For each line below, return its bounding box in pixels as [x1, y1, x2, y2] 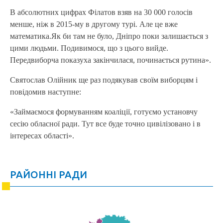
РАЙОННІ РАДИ [10, 169, 87, 181]
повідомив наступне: [10, 88, 81, 97]
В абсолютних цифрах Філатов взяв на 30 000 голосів [10, 8, 193, 17]
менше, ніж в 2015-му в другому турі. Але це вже [10, 20, 178, 29]
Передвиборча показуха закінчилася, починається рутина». [10, 56, 211, 65]
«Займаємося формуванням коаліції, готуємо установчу [10, 108, 198, 116]
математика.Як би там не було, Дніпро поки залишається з [10, 32, 208, 41]
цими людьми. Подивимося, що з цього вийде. [10, 44, 168, 53]
